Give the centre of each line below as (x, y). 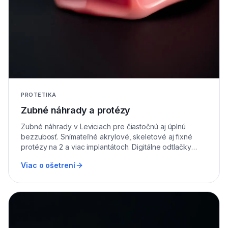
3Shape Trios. (44, 157)
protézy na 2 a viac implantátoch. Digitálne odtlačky (106, 147)
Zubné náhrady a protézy (76, 110)
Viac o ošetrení (48, 165)
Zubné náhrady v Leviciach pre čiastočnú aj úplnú (104, 127)
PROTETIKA (39, 95)
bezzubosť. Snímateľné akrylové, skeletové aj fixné (107, 137)
